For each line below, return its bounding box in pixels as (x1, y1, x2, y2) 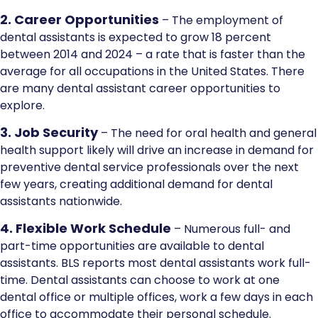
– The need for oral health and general (98, 125, 317, 141)
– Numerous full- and (171, 221, 290, 237)
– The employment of (159, 12, 283, 28)
